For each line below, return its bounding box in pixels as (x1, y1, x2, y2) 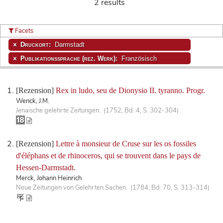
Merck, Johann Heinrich (16, 173, 82, 183)
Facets (13, 26, 34, 35)
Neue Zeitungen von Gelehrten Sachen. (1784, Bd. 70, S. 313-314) (16, 183, 210, 192)
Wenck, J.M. (16, 96, 49, 106)
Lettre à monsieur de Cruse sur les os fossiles (56, 139, 196, 148)
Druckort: (20, 41, 53, 48)
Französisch (119, 55, 157, 62)
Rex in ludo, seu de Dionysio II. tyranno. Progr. (56, 86, 205, 95)
